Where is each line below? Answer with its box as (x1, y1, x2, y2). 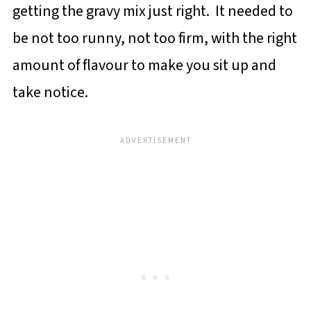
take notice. (12, 81, 88, 103)
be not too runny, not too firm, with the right (12, 27, 297, 49)
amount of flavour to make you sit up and (12, 54, 276, 76)
